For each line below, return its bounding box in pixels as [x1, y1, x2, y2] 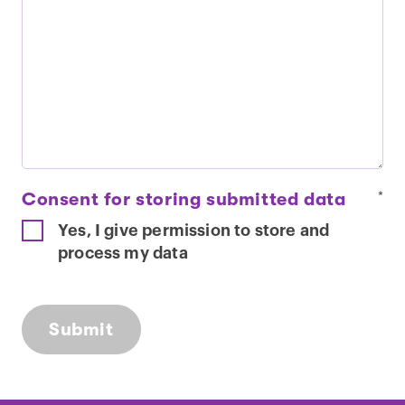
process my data [58, 244, 188, 261]
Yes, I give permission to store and [58, 221, 330, 239]
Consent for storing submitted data [22, 188, 346, 210]
